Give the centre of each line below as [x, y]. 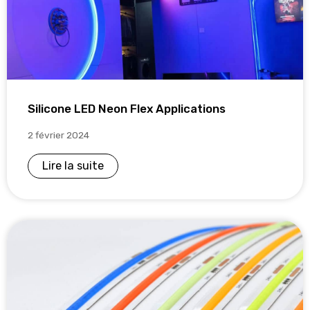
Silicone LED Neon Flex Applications [127, 108]
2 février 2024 [58, 135]
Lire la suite [73, 165]
